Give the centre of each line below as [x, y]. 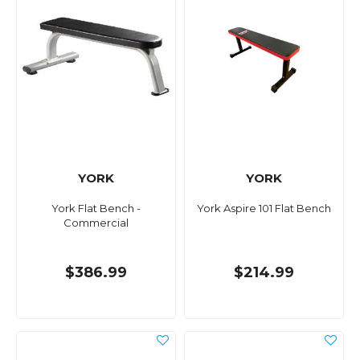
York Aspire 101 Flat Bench [264, 209]
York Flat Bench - [96, 209]
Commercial [96, 223]
